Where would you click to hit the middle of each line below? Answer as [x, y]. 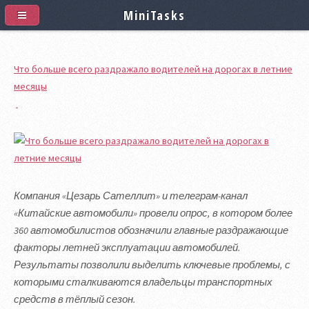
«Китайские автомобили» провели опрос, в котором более [153, 213]
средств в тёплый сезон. [75, 299]
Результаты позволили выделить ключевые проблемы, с [152, 265]
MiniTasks [154, 15]
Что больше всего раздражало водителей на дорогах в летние [153, 69]
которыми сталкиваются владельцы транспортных [143, 282]
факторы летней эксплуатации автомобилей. [127, 247]
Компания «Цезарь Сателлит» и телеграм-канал [131, 196]
